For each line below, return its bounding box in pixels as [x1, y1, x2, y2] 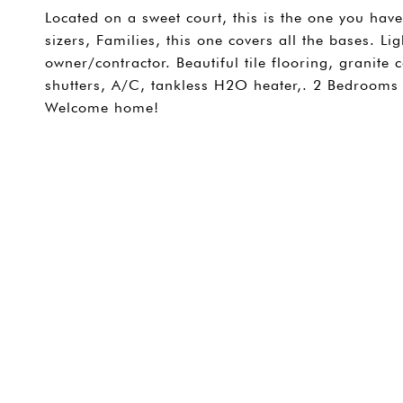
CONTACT [320, 147, 392, 161]
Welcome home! [45, 99, 159, 116]
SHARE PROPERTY [88, 147, 212, 161]
